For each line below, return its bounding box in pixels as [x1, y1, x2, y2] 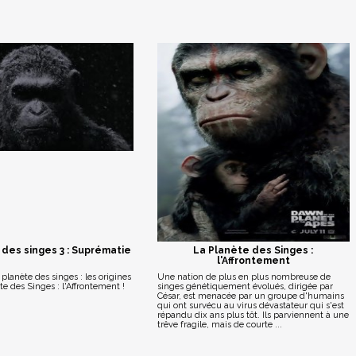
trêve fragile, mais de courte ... [157, 319, 282, 330]
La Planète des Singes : [193, 245, 314, 256]
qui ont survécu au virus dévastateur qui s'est [157, 300, 344, 311]
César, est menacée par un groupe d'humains [157, 291, 344, 301]
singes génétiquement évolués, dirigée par [157, 281, 333, 292]
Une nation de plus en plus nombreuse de [157, 272, 331, 282]
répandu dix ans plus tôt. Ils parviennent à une [157, 310, 349, 320]
